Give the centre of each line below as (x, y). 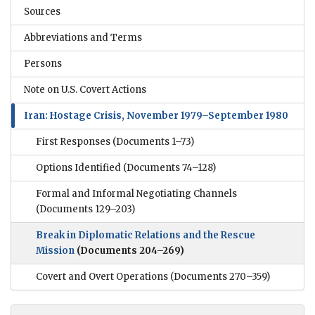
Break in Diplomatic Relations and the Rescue (146, 235)
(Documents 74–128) (168, 167)
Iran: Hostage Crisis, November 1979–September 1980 (156, 115)
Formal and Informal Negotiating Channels (136, 193)
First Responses (73, 141)
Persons (43, 63)
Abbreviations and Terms (83, 37)
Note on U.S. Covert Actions (85, 89)
